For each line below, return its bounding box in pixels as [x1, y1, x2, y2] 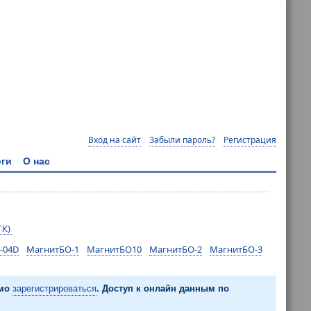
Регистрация [224, 133, 276, 146]
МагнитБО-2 [149, 243, 202, 256]
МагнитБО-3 [209, 243, 262, 256]
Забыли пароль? [149, 133, 215, 146]
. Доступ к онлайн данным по [96, 283, 229, 294]
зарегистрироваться [12, 283, 96, 294]
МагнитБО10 [86, 243, 142, 256]
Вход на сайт [88, 133, 141, 146]
